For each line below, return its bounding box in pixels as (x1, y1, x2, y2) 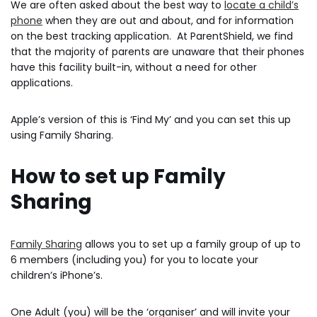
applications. (11, 75, 73, 90)
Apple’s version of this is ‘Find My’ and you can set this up (11, 112, 291, 127)
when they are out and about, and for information (42, 13, 294, 28)
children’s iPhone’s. (11, 267, 105, 282)
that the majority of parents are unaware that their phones (11, 44, 304, 59)
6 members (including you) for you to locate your (11, 252, 258, 267)
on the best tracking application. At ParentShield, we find (11, 28, 293, 43)
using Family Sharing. (11, 127, 116, 142)
